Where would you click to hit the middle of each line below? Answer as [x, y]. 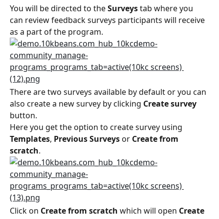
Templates [30, 139]
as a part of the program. [56, 32]
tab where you [166, 9]
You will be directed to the [59, 9]
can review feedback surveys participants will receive [108, 20]
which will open [148, 211]
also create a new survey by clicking [77, 104]
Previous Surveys [87, 139]
